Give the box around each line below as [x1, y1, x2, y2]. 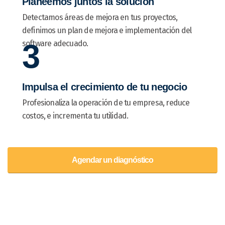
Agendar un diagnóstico [72, 156, 153, 165]
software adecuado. [22, 39, 88, 49]
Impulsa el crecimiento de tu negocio [22, 81, 187, 93]
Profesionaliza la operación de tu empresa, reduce [22, 98, 190, 108]
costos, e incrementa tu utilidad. [22, 111, 129, 121]
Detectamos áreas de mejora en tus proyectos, [22, 13, 178, 23]
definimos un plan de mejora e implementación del [22, 26, 192, 36]
